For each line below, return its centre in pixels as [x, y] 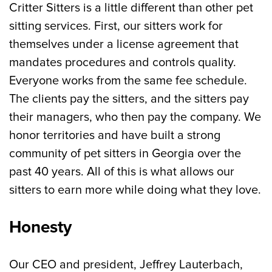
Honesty [40, 227]
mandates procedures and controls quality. [123, 63]
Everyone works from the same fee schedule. [128, 81]
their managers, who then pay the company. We [135, 117]
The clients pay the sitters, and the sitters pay [129, 99]
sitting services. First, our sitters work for [116, 26]
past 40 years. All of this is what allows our [122, 172]
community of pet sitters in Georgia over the [125, 154]
